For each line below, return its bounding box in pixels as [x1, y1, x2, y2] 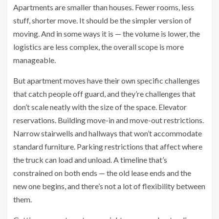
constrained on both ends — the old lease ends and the [13, 168, 191, 178]
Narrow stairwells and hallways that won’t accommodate [13, 129, 202, 138]
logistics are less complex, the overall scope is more [13, 42, 184, 52]
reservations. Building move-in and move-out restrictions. [13, 115, 204, 125]
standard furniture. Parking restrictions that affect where [13, 142, 202, 152]
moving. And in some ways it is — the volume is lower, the [13, 29, 200, 39]
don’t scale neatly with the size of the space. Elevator [13, 102, 187, 112]
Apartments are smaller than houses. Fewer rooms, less [13, 2, 194, 12]
